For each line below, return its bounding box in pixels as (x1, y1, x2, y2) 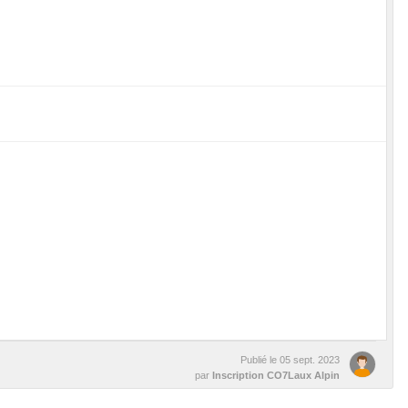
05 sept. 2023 (280, 353, 340, 365)
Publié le (240, 353, 280, 365)
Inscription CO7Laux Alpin (212, 369, 340, 381)
